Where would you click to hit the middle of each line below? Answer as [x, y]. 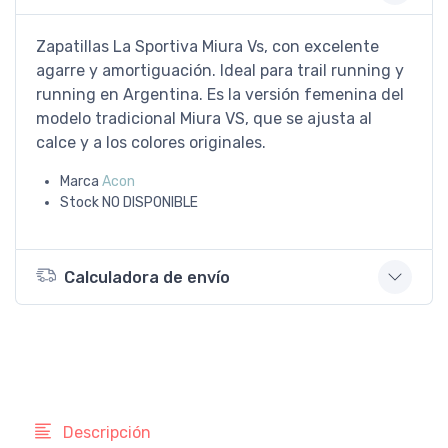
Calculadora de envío [147, 277]
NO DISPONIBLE [150, 202]
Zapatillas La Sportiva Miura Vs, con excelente [207, 46]
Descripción [105, 432]
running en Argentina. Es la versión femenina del [220, 94]
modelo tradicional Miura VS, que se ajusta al [204, 118]
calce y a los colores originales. [151, 142]
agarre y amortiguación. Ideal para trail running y [220, 70]
